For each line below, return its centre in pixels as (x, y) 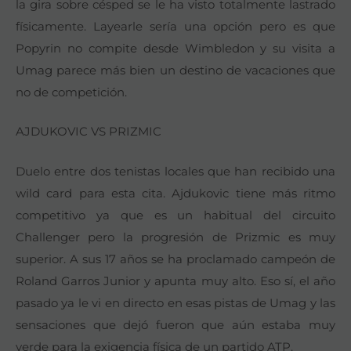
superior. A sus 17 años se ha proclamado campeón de (175, 259)
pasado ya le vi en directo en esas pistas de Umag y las (175, 302)
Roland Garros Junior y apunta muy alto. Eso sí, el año (175, 280)
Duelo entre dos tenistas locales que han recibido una (175, 171)
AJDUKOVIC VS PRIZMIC (89, 132)
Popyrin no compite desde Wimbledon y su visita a (175, 48)
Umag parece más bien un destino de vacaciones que (175, 70)
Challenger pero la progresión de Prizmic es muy (175, 237)
